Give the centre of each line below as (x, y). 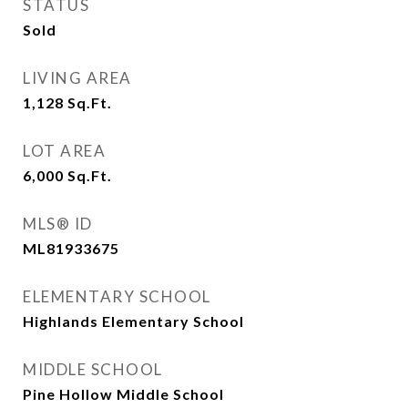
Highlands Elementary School (133, 321)
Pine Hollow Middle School (123, 394)
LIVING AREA (77, 78)
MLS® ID (58, 224)
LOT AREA (64, 151)
